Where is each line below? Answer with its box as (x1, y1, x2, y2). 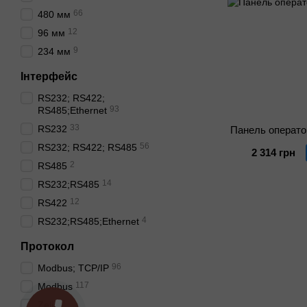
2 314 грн (251, 146, 296, 158)
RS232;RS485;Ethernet (38, 216, 139, 227)
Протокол (21, 241, 74, 252)
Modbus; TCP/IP (38, 262, 109, 273)
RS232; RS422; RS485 (38, 142, 137, 153)
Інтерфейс (21, 71, 77, 82)
